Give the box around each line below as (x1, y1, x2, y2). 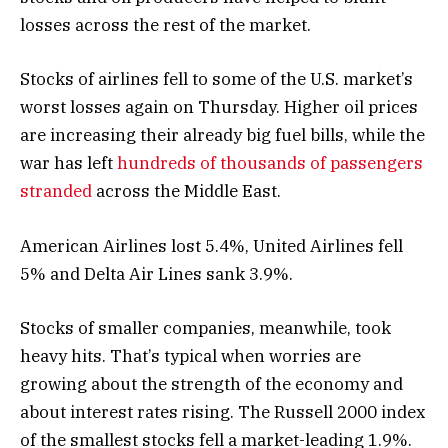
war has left (20, 152, 117, 175)
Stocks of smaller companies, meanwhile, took (20, 316, 391, 339)
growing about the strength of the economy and (20, 372, 403, 395)
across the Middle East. (96, 180, 281, 203)
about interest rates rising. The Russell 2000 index (20, 400, 426, 423)
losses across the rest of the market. (20, 14, 311, 37)
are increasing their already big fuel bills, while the (20, 124, 425, 147)
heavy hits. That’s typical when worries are (20, 344, 361, 367)
